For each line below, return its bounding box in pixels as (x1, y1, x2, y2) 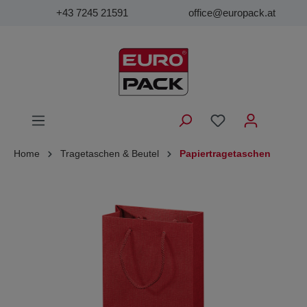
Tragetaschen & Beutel (60, 148, 159, 159)
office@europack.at (188, 7, 275, 19)
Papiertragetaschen (180, 148, 271, 159)
